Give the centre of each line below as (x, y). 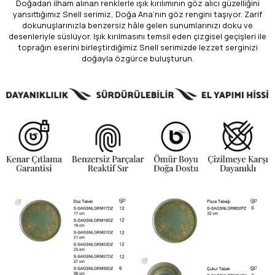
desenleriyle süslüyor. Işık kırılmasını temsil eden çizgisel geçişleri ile (137, 36)
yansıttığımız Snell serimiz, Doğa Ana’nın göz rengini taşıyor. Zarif (137, 14)
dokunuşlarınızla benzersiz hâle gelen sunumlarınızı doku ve (137, 25)
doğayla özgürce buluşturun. (137, 58)
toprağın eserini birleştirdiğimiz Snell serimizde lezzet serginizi (137, 47)
